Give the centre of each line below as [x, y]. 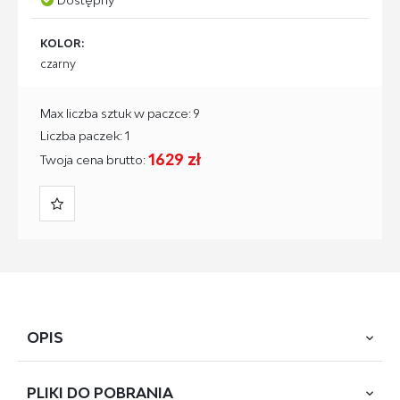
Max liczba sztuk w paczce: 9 [120, 113]
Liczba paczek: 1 [85, 135]
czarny [58, 64]
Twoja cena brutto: [94, 159]
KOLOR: [62, 43]
